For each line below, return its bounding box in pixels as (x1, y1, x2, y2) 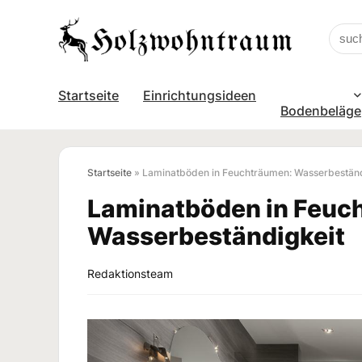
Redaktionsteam (87, 266, 173, 280)
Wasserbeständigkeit (87, 221, 345, 250)
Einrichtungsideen (143, 86, 256, 103)
